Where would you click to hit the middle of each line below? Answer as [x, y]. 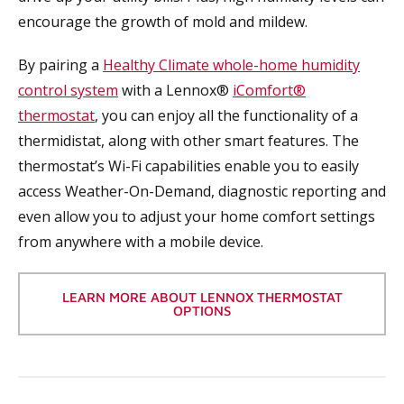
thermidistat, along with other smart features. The [188, 141]
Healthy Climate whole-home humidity [231, 65]
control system [68, 90]
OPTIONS [202, 311]
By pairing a [60, 65]
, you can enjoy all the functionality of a [226, 115]
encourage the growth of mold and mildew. [163, 22]
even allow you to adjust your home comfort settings [197, 216]
